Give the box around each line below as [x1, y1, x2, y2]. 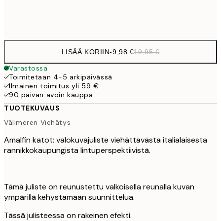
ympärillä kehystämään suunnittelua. [4, 192, 135, 203]
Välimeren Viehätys [4, 118, 71, 127]
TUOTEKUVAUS [4, 103, 60, 112]
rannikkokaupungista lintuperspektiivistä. [4, 145, 150, 156]
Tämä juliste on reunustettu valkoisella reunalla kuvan [4, 182, 194, 192]
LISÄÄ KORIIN [61, 47, 110, 56]
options [4, 21, 47, 37]
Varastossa [9, 63, 48, 73]
